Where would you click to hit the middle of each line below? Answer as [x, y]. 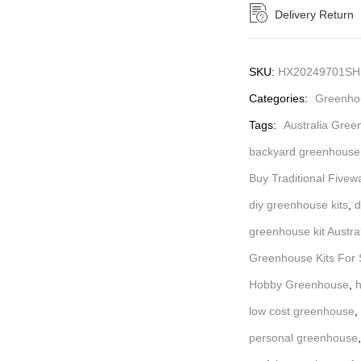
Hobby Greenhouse [299, 284]
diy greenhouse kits [299, 204]
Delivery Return [314, 14]
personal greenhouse [303, 337]
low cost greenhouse [302, 311]
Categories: [280, 98]
